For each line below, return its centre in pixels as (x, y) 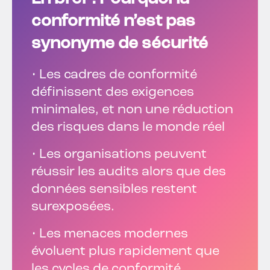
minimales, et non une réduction (132, 110)
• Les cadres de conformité (114, 75)
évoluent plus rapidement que (125, 252)
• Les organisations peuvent (119, 155)
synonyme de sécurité (120, 44)
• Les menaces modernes (110, 234)
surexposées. (73, 207)
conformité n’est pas (113, 22)
